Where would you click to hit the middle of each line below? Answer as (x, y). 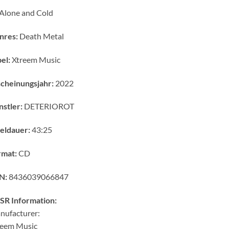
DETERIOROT (48, 106)
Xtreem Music (35, 59)
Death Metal (41, 36)
